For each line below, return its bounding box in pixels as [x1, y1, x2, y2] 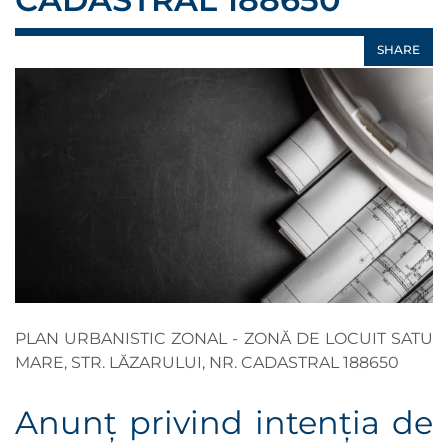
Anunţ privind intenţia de [15, 403, 433, 443]
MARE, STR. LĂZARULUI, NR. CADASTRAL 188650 [15, 353, 399, 373]
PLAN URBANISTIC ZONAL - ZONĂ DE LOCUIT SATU [15, 329, 433, 349]
